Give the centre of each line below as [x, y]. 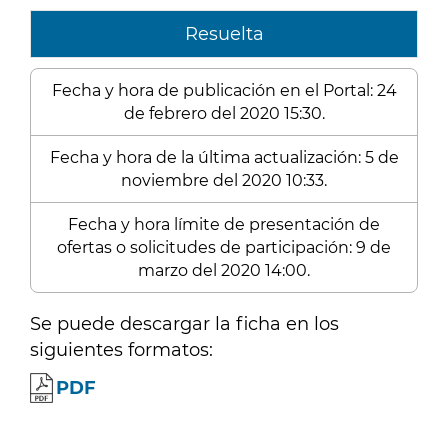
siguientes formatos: [121, 350]
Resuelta [224, 34]
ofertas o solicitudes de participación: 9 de [224, 247]
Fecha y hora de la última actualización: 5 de [224, 157]
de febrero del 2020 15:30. [224, 113]
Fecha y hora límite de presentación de [224, 224]
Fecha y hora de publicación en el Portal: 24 [224, 90]
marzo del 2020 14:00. [224, 270]
